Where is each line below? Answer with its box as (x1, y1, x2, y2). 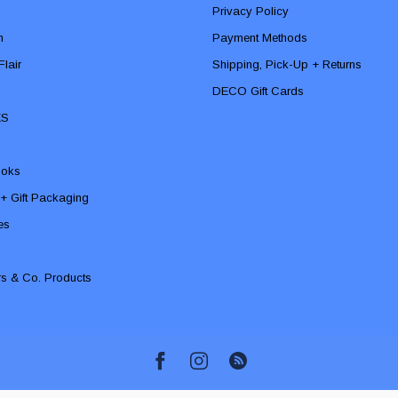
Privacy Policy (212, 4, 289, 18)
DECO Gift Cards (212, 84, 304, 98)
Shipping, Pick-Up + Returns (212, 57, 362, 71)
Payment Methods (212, 30, 307, 44)
